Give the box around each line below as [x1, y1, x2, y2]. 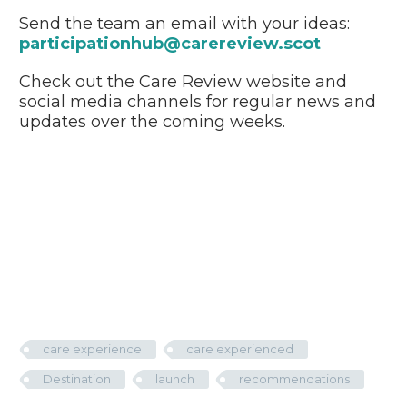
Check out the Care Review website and [19, 71, 347, 92]
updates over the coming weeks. [19, 111, 285, 132]
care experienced [186, 342, 293, 356]
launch [155, 372, 194, 386]
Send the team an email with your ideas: [19, 14, 350, 35]
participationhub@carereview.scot [19, 34, 321, 55]
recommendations [239, 372, 350, 386]
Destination [43, 372, 111, 386]
